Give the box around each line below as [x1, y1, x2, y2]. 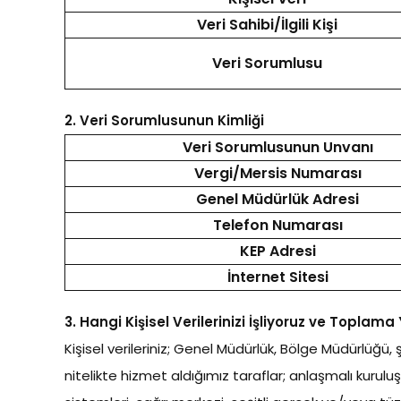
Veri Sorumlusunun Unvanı [182, 137, 373, 158]
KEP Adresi [239, 241, 316, 261]
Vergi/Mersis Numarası [193, 163, 362, 183]
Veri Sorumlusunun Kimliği [80, 111, 264, 130]
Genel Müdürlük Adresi [196, 189, 359, 209]
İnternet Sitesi [226, 267, 328, 287]
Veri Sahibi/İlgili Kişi [196, 14, 337, 35]
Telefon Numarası [212, 215, 343, 235]
